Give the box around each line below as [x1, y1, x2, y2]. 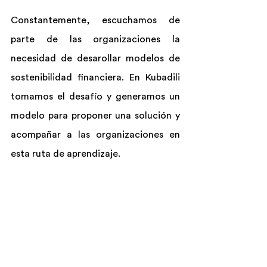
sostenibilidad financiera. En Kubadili [11, 73, 180, 82]
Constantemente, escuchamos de [11, 15, 180, 25]
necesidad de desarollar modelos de [11, 54, 180, 63]
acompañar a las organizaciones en [11, 130, 180, 139]
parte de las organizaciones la [11, 35, 180, 44]
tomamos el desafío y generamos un [11, 92, 180, 101]
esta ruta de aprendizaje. [11, 149, 120, 159]
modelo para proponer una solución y [11, 111, 180, 120]
